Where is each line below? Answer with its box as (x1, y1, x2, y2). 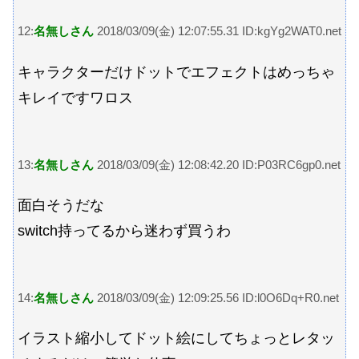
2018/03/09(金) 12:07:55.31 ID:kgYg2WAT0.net (94, 24, 341, 38)
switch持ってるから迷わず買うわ (18, 223, 231, 240)
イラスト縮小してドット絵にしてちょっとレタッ (18, 330, 335, 347)
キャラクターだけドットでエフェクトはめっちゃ (18, 64, 335, 81)
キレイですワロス (18, 90, 133, 107)
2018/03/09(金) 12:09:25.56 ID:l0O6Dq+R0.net (94, 290, 339, 305)
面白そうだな (18, 197, 104, 214)
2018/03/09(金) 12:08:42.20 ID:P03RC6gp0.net (94, 157, 341, 171)
